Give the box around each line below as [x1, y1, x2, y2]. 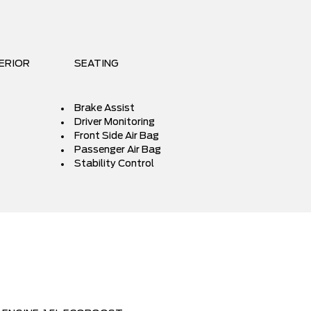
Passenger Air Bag [74, 145, 161, 155]
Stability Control [74, 159, 154, 169]
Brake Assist [74, 103, 135, 113]
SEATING [74, 59, 119, 69]
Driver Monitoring [74, 117, 155, 127]
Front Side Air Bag [74, 131, 159, 141]
